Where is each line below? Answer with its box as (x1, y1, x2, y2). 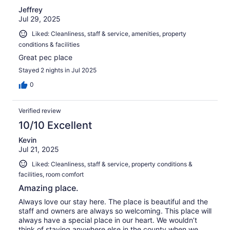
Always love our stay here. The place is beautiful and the (18, 197, 208, 206)
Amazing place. (18, 183, 79, 194)
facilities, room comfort (18, 170, 84, 179)
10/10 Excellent (18, 119, 92, 131)
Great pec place (18, 52, 72, 62)
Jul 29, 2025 (18, 14, 61, 24)
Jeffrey (18, 5, 43, 14)
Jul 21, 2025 (18, 144, 59, 154)
